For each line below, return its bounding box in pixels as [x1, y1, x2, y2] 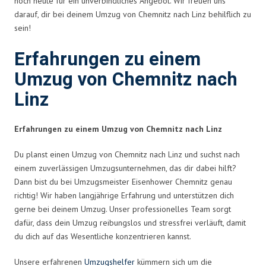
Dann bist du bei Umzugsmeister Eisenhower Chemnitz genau [14, 176, 232, 187]
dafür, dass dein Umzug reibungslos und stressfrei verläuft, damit [14, 217, 246, 228]
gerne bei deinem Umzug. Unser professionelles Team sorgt [14, 203, 231, 214]
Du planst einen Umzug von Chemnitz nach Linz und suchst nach [14, 148, 240, 160]
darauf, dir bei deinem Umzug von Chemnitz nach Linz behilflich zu [14, 8, 251, 20]
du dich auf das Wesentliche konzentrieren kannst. [14, 230, 191, 242]
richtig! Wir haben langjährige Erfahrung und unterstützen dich [14, 189, 234, 201]
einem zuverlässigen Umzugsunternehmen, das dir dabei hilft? [14, 162, 236, 173]
